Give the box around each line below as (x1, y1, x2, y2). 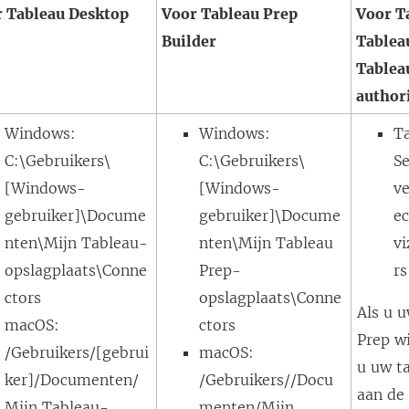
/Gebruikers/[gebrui (5, 343, 150, 362)
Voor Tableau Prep (162, 5, 299, 23)
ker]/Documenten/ (5, 371, 140, 389)
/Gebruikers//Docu (199, 371, 334, 389)
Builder (162, 32, 217, 50)
